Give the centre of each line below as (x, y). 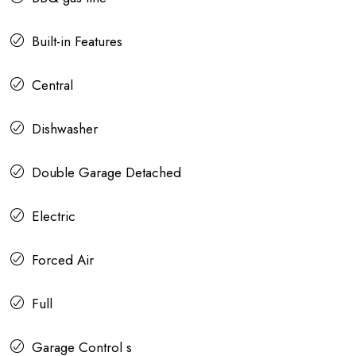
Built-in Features (77, 42)
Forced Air (63, 260)
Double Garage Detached (106, 173)
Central (52, 85)
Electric (54, 217)
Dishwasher (65, 129)
